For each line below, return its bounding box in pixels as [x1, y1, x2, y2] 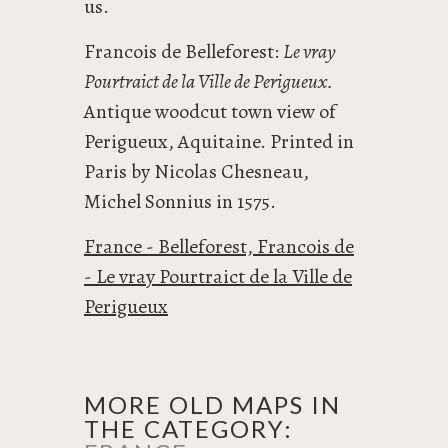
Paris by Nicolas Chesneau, [84, 158, 309, 185]
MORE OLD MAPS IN [84, 390, 341, 419]
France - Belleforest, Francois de [84, 233, 354, 260]
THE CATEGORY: [84, 414, 293, 443]
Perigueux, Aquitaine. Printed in [84, 128, 354, 155]
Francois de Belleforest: [84, 38, 283, 65]
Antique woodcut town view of [84, 98, 336, 125]
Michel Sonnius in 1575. [84, 188, 276, 215]
